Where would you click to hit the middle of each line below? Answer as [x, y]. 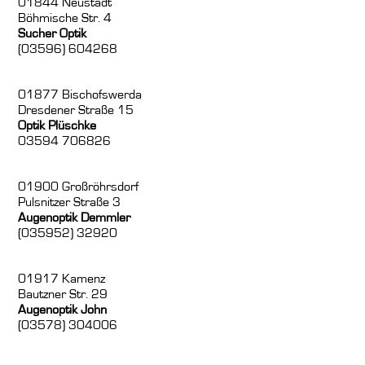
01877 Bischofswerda [80, 95]
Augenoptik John [63, 310]
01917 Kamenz [62, 279]
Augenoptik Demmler [75, 218]
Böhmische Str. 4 [65, 18]
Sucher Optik [53, 34]
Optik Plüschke [57, 126]
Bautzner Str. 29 [63, 295]
